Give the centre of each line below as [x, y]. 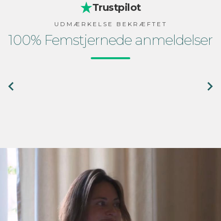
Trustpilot [116, 7]
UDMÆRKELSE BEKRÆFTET [110, 24]
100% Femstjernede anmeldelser [110, 40]
